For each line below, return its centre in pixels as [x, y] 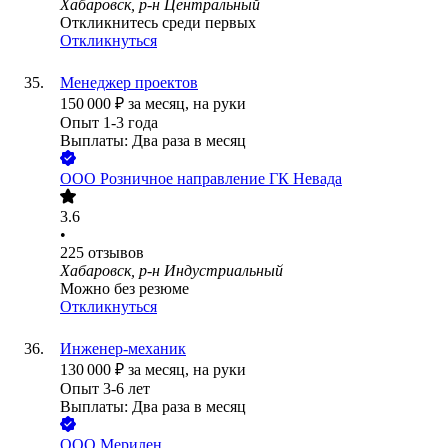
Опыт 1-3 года [109, 123]
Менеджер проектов [129, 83]
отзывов [116, 253]
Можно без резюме [124, 289]
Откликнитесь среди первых [158, 23]
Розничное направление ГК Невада [221, 179]
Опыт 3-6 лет [105, 389]
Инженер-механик [123, 349]
